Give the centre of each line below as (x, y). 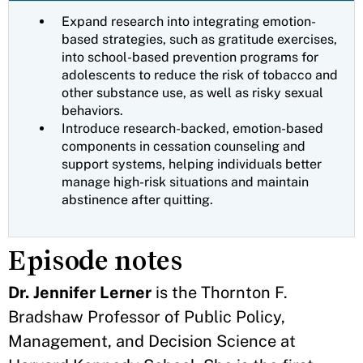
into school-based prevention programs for (190, 57)
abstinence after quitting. (139, 200)
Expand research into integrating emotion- (189, 21)
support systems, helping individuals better (192, 164)
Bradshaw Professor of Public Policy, (147, 317)
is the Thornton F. (220, 293)
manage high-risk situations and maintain (185, 182)
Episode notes (96, 261)
